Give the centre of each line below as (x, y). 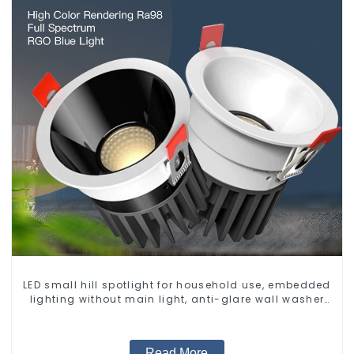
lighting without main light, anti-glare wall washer (177, 299)
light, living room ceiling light (177, 313)
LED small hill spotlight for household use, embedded (177, 284)
